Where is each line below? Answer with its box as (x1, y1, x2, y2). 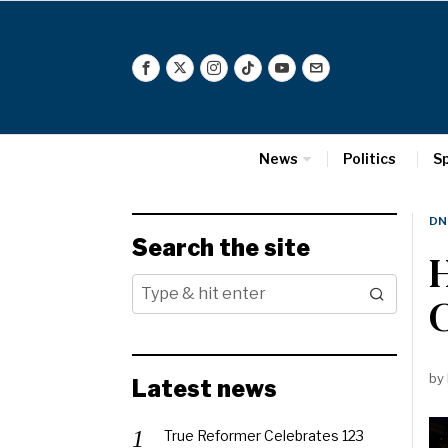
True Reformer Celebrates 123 (164, 427, 364, 444)
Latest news (132, 375, 277, 403)
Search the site (132, 234, 310, 262)
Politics (342, 150, 396, 167)
